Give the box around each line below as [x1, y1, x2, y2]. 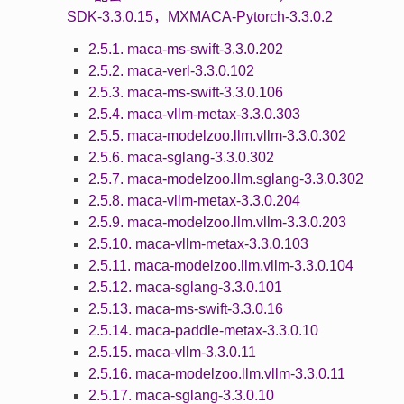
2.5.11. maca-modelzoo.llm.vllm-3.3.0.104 [87, 257, 353, 273]
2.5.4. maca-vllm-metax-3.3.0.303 [87, 106, 300, 122]
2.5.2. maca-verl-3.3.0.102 [87, 62, 254, 78]
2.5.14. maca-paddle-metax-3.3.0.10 [87, 322, 318, 338]
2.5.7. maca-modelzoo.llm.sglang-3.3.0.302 [87, 170, 363, 187]
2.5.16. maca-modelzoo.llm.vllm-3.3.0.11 [87, 365, 345, 381]
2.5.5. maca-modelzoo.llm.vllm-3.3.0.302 [87, 127, 346, 143]
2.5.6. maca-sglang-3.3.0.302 [87, 149, 274, 165]
